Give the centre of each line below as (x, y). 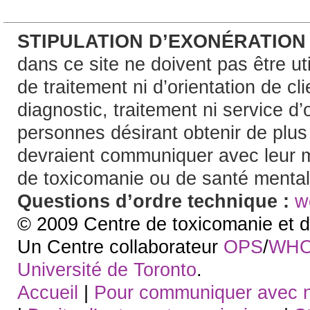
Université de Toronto (107, 270)
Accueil (48, 292)
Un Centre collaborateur (120, 247)
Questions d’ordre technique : (156, 201)
